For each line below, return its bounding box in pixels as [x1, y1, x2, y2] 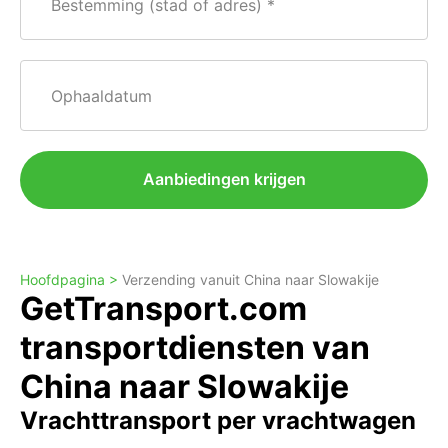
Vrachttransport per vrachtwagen [20, 406, 416, 435]
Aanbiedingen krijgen [142, 169, 306, 189]
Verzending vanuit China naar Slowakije [122, 271, 379, 288]
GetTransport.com [20, 289, 307, 328]
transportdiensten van [20, 328, 370, 367]
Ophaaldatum [51, 86, 153, 106]
